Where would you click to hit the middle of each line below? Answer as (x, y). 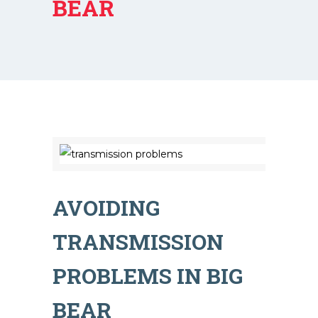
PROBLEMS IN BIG (148, 276)
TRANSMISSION (138, 242)
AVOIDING (106, 208)
